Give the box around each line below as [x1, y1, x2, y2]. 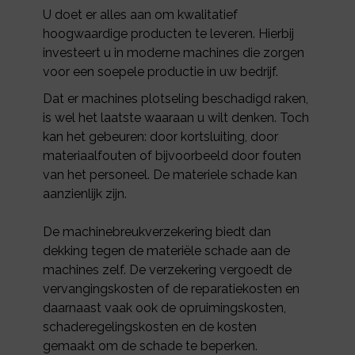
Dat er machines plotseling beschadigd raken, [43, 90, 309, 106]
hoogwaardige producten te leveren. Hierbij [43, 25, 295, 41]
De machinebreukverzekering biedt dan [43, 223, 272, 239]
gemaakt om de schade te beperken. [43, 338, 261, 353]
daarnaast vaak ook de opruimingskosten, [43, 300, 287, 315]
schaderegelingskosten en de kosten [43, 319, 258, 334]
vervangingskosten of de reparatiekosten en [43, 281, 300, 296]
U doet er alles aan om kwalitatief [43, 6, 239, 22]
